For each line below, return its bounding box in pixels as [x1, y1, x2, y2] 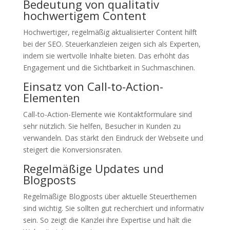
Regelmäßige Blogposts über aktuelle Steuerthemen [23, 191, 197, 201]
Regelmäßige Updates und [23, 161, 164, 176]
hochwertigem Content [23, 8, 146, 23]
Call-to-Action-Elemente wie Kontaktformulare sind [23, 109, 192, 119]
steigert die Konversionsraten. [23, 145, 122, 155]
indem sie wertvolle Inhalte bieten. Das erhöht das [23, 51, 189, 61]
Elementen [23, 90, 80, 105]
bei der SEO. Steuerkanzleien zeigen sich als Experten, [23, 39, 201, 49]
